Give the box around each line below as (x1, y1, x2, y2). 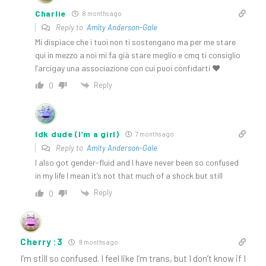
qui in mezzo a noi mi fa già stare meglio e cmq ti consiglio (35, 49, 240, 60)
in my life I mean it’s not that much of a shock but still (35, 170, 223, 181)
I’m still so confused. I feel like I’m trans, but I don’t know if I (20, 252, 246, 264)
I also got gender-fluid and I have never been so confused (35, 157, 239, 168)
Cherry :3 (20, 236, 63, 248)
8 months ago (80, 9, 122, 17)
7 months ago (134, 130, 174, 138)
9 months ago (77, 237, 119, 246)
